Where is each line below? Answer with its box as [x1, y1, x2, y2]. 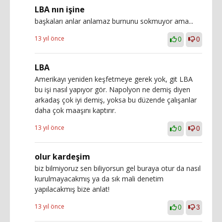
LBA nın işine [35, 4, 85, 15]
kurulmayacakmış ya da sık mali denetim [35, 174, 164, 183]
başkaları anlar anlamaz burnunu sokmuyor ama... [35, 16, 193, 26]
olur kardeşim [35, 151, 90, 162]
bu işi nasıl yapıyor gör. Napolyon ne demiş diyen [35, 85, 190, 94]
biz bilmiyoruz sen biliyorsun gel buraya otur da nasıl [35, 164, 201, 173]
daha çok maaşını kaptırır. [35, 106, 116, 115]
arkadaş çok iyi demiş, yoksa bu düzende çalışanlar [35, 95, 197, 105]
